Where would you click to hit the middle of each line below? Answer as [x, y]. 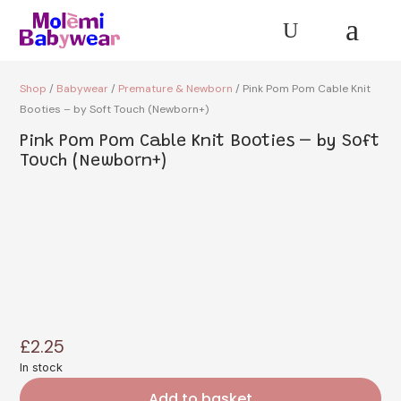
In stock [42, 367]
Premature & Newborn [176, 88]
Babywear [83, 88]
